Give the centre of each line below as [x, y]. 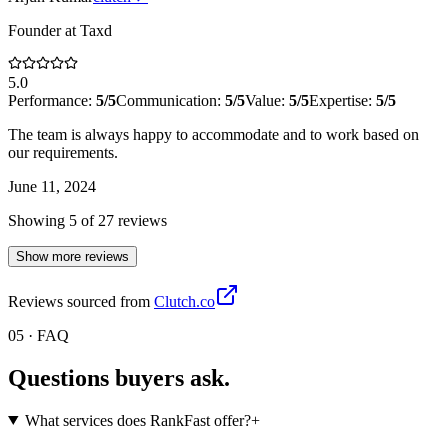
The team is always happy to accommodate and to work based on [213, 134]
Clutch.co [184, 301]
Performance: [52, 100]
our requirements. [63, 152]
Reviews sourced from [79, 301]
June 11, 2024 [52, 186]
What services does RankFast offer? [137, 420]
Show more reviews [72, 256]
